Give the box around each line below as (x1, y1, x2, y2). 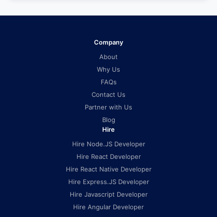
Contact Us (92, 91, 125, 98)
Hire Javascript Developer (69, 190, 148, 198)
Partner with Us (85, 103, 132, 111)
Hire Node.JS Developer (72, 140, 145, 148)
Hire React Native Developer (65, 165, 152, 173)
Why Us (97, 65, 120, 73)
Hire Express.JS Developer (68, 178, 149, 186)
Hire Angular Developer (73, 203, 144, 211)
